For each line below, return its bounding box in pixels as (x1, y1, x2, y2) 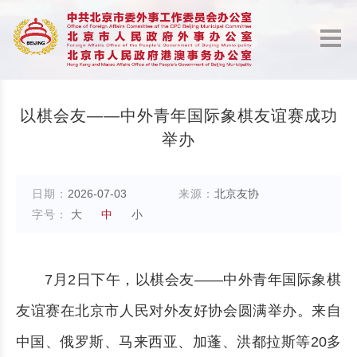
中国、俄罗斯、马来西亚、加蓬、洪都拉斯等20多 (16, 334, 341, 350)
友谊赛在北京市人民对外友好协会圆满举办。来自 (16, 303, 341, 319)
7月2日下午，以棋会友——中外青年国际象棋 (45, 272, 341, 288)
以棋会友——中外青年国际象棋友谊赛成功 (19, 107, 338, 124)
